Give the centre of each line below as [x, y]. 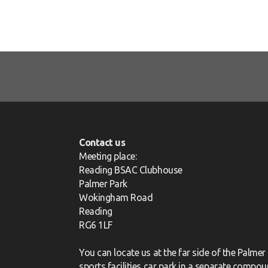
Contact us [102, 142]
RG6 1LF [96, 225]
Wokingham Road [116, 197]
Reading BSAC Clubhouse [131, 170]
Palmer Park [103, 183]
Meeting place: [108, 156]
